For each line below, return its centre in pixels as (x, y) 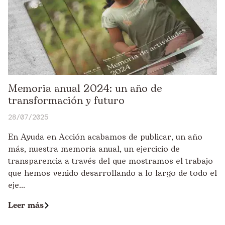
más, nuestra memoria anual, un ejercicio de (94, 149)
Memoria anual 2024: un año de (85, 89)
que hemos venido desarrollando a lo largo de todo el (113, 173)
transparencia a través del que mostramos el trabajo (110, 161)
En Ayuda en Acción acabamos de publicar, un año (105, 137)
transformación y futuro (66, 101)
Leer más (26, 205)
